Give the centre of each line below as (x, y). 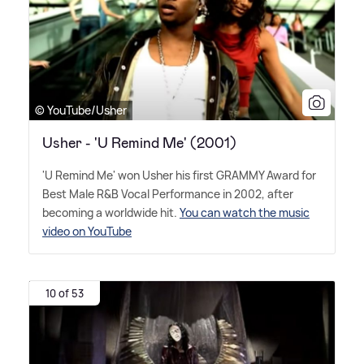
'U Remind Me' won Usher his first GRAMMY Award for (179, 175)
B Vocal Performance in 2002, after (202, 194)
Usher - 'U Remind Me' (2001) (139, 143)
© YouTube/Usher (81, 110)
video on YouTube (87, 232)
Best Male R (73, 194)
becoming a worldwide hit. (111, 213)
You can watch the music (245, 213)
